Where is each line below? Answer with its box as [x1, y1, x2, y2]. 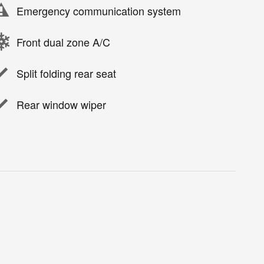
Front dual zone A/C [16, 34, 110, 49]
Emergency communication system [16, 2, 181, 18]
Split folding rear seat [16, 65, 116, 81]
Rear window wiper [16, 96, 106, 112]
